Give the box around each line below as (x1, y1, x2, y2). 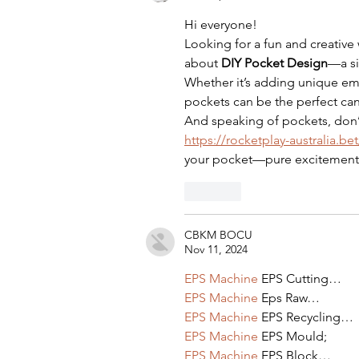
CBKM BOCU (184, 228, 252, 243)
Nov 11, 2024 (184, 242, 248, 257)
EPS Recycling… (258, 309, 353, 325)
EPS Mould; (258, 329, 327, 345)
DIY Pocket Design (221, 55, 328, 71)
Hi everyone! (184, 17, 260, 33)
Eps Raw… (258, 290, 320, 306)
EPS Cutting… (258, 271, 341, 287)
